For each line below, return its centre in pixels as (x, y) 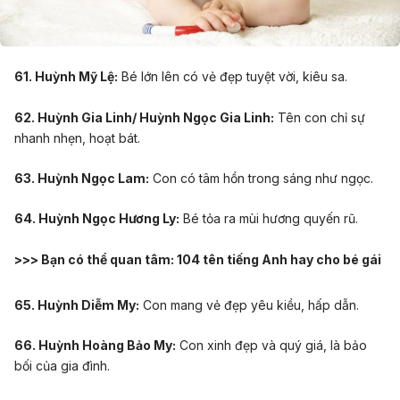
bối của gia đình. (62, 366)
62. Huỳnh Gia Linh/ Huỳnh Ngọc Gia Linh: (144, 117)
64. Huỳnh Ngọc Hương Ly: (97, 219)
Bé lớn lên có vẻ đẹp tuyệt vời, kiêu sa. (233, 77)
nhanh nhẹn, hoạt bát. (77, 137)
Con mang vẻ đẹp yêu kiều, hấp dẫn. (249, 304)
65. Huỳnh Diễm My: (77, 304)
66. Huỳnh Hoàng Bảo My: (95, 346)
